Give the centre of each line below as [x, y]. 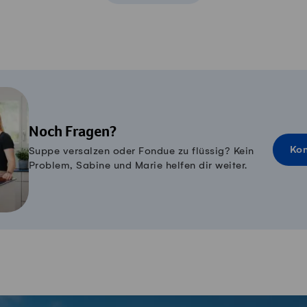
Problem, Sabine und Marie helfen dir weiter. [138, 166]
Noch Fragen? [72, 134]
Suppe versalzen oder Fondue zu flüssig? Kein [141, 152]
